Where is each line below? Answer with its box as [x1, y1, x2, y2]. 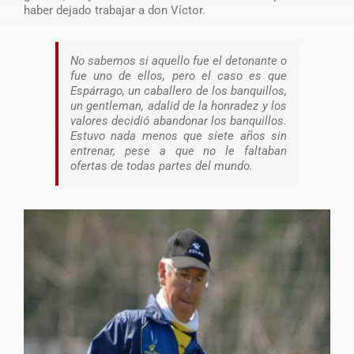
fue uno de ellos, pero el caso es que [70, 68, 288, 83]
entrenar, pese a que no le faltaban [70, 143, 288, 158]
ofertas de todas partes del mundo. [70, 158, 253, 173]
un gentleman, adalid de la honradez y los [70, 98, 288, 113]
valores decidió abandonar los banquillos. [70, 113, 288, 128]
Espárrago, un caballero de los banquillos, [70, 83, 288, 98]
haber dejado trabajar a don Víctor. [23, 2, 205, 17]
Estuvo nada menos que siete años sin [70, 128, 288, 143]
